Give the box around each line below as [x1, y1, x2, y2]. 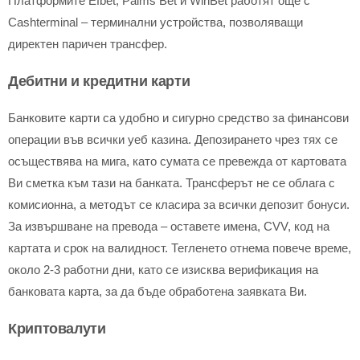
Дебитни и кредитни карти [8, 70, 190, 91]
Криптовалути [8, 317, 106, 338]
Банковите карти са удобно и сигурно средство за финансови [8, 111, 349, 125]
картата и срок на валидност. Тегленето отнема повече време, [8, 241, 351, 255]
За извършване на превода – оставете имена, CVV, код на [8, 219, 329, 233]
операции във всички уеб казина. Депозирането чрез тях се [8, 133, 337, 146]
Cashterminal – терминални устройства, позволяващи [8, 15, 303, 29]
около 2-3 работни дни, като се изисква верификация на [8, 263, 318, 276]
